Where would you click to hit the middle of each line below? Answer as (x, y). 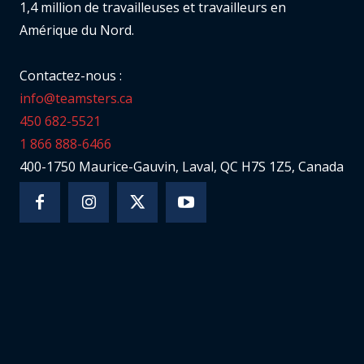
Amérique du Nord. (77, 30)
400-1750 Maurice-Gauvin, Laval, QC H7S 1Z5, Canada (182, 167)
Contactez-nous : (71, 76)
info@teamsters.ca (76, 99)
